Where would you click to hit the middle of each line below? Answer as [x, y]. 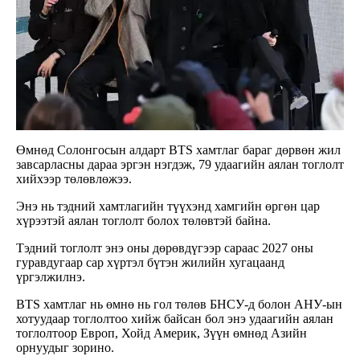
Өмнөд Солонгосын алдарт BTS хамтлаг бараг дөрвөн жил [178, 150]
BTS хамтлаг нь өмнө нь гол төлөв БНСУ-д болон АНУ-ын [179, 305]
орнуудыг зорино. [67, 348]
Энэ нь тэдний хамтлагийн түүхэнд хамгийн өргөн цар [168, 207]
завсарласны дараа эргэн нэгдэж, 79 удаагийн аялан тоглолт [180, 165]
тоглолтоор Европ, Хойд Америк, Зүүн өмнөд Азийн [162, 333]
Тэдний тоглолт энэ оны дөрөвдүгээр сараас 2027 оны [165, 248]
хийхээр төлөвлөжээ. [76, 179]
